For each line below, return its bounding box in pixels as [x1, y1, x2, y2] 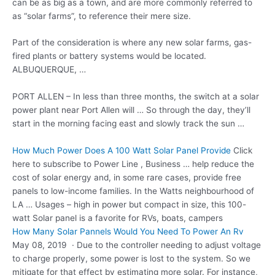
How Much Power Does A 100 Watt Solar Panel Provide [12, 145, 231, 156]
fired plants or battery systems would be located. [12, 51, 206, 61]
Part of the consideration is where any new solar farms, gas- [12, 37, 252, 48]
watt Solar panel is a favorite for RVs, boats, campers [12, 213, 223, 223]
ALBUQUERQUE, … [12, 64, 86, 75]
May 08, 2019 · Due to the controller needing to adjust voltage [12, 240, 261, 250]
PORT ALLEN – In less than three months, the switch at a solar [12, 91, 259, 102]
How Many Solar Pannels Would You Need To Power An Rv [12, 227, 244, 237]
